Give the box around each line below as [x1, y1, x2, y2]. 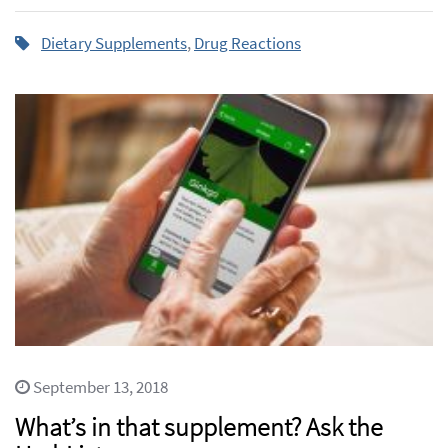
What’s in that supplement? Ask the [15, 409, 383, 443]
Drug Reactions [194, 32, 301, 55]
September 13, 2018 [30, 375, 168, 398]
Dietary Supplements [41, 32, 187, 55]
